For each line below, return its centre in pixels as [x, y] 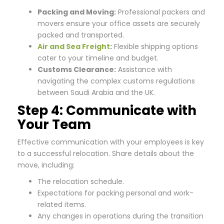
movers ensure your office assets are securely [119, 23]
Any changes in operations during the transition [120, 216]
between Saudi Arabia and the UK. [96, 92]
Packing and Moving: [77, 12]
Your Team [54, 124]
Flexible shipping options [155, 46]
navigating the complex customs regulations [116, 81]
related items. [62, 204]
